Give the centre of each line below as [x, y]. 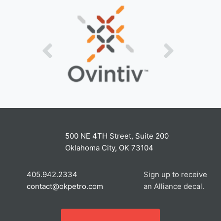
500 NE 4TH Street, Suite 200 [117, 136]
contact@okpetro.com [65, 186]
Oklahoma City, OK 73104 [109, 148]
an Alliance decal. [174, 186]
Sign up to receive [175, 175]
